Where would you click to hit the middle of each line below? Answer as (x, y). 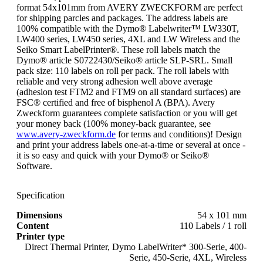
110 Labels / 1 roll (213, 225)
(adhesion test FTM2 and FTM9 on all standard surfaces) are (129, 92)
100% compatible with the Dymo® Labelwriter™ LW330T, (128, 28)
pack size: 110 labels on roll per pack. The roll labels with (123, 70)
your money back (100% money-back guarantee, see (114, 123)
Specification (41, 195)
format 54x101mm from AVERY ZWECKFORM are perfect (129, 7)
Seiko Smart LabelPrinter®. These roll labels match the (118, 49)
